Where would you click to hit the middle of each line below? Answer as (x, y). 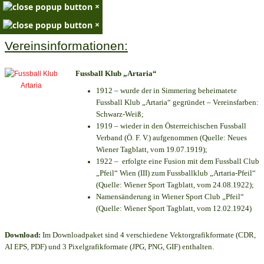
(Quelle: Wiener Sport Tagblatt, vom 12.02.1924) (174, 209)
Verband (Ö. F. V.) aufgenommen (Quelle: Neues (171, 138)
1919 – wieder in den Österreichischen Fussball (171, 126)
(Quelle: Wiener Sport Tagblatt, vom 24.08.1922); (175, 185)
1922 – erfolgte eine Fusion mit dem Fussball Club (178, 161)
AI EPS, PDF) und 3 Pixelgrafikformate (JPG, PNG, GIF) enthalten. (109, 247)
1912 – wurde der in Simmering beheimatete (166, 91)
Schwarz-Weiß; (120, 114)
